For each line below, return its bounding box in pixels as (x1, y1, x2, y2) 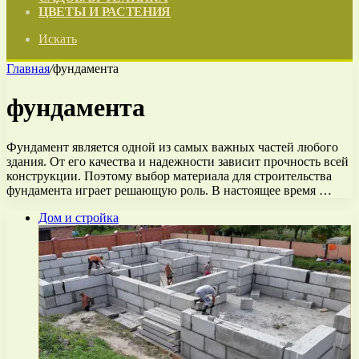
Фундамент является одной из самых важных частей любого (6, 139, 338, 154)
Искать (38, 32, 77, 46)
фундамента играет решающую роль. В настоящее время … (6, 183, 332, 197)
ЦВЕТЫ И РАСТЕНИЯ (38, 5, 171, 18)
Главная (6, 62, 50, 75)
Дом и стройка (38, 210, 119, 224)
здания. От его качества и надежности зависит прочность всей (6, 154, 349, 168)
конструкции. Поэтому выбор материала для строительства (6, 168, 332, 183)
